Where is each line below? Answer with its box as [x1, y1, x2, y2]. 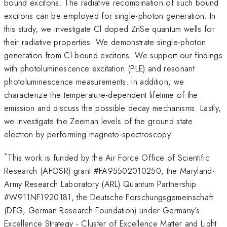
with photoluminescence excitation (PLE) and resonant [4, 62, 195, 74]
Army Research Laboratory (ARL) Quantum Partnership [4, 178, 197, 191]
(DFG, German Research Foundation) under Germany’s [4, 204, 200, 217]
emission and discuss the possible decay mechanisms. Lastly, [4, 101, 221, 114]
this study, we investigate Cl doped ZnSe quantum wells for [4, 22, 215, 35]
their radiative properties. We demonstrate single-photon [4, 35, 206, 48]
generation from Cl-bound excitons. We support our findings [4, 49, 222, 61]
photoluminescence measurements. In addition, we [4, 75, 184, 88]
